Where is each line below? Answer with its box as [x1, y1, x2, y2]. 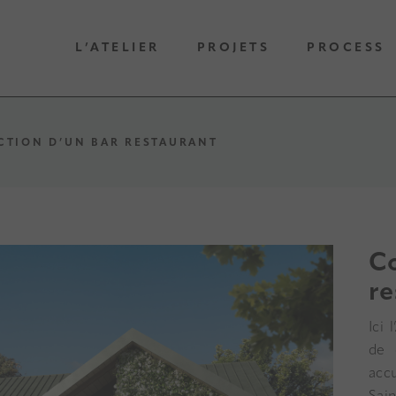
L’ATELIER [75, 41, 160, 55]
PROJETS [196, 41, 270, 55]
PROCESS [307, 41, 385, 55]
